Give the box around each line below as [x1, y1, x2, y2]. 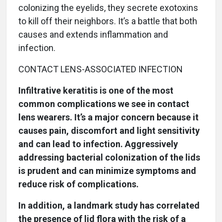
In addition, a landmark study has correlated [18, 200, 200, 211]
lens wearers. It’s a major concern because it [18, 112, 199, 123]
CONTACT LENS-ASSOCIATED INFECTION [18, 64, 183, 75]
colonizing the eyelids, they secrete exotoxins [18, 2, 198, 13]
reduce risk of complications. [18, 179, 139, 190]
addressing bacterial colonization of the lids [18, 152, 200, 163]
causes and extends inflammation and [18, 29, 168, 40]
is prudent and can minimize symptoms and [18, 166, 196, 176]
